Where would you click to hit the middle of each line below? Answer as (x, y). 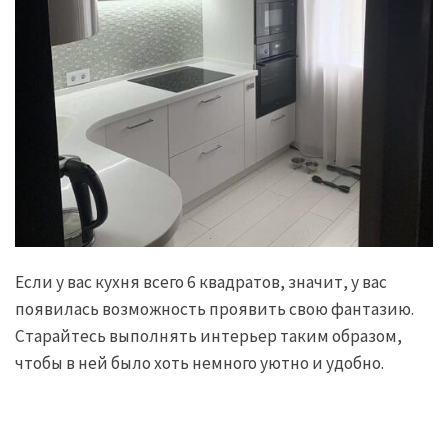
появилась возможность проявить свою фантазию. (214, 309)
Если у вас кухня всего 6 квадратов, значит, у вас (201, 282)
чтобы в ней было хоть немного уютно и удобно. (199, 363)
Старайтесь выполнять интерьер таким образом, (208, 336)
